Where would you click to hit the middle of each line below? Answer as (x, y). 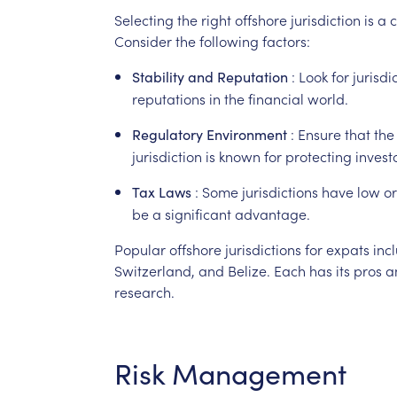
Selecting (144, 19)
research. (144, 291)
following (229, 40)
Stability (158, 76)
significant (198, 213)
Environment (246, 134)
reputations (168, 98)
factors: (286, 40)
